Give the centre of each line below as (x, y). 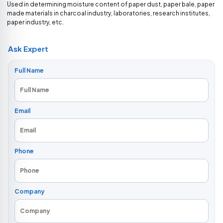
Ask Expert (28, 49)
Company (30, 191)
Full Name (29, 70)
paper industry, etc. (35, 22)
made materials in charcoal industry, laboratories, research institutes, (109, 13)
